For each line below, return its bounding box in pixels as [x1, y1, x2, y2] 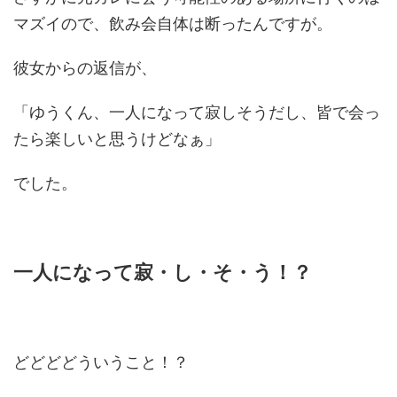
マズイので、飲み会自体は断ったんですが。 [13, 13, 332, 33]
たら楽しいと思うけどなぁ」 [13, 128, 221, 148]
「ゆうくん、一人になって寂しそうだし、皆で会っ [13, 102, 380, 121]
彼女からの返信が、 [13, 58, 157, 77]
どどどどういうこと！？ [13, 352, 189, 371]
